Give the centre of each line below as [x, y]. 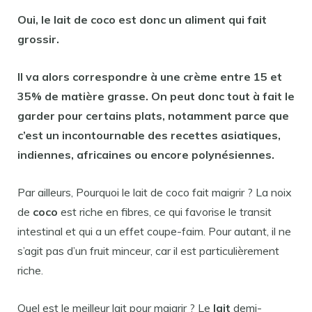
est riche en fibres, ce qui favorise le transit [165, 212]
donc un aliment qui [192, 19]
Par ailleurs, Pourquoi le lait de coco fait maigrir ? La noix [155, 192]
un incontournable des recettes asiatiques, [162, 135]
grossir [37, 39]
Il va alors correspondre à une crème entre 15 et [150, 77]
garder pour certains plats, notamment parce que [153, 116]
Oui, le [36, 19]
